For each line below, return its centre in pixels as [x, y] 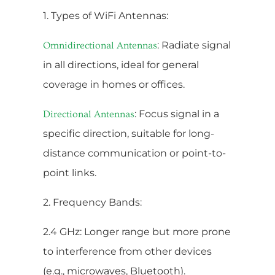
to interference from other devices [127, 251]
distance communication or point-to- [134, 153]
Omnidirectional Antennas [100, 45]
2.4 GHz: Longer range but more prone [137, 231]
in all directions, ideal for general [121, 64]
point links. [70, 172]
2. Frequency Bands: [92, 202]
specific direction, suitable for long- [129, 133]
